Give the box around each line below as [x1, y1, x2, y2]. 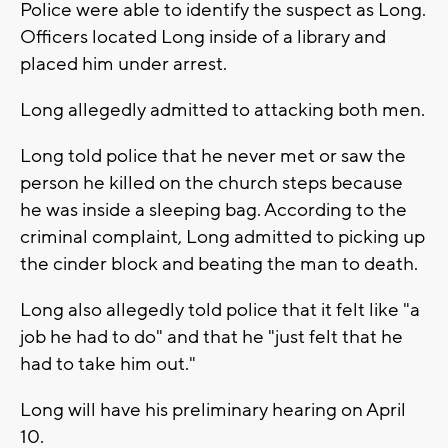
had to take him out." [20, 351, 196, 376]
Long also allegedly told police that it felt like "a [20, 297, 420, 322]
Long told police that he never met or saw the [20, 143, 406, 168]
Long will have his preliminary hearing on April [20, 397, 406, 422]
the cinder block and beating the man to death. [20, 251, 422, 276]
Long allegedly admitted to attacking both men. [20, 97, 425, 122]
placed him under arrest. [20, 51, 227, 76]
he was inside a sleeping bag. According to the [20, 197, 407, 222]
